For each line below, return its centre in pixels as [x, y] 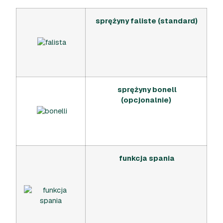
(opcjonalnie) [146, 100]
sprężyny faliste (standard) [147, 21]
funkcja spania [146, 158]
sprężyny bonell [147, 89]
